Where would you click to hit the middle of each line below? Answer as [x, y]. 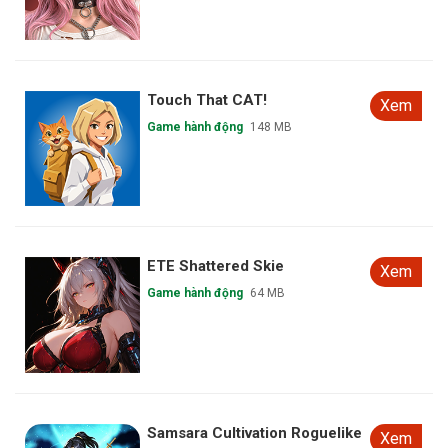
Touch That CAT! [207, 100]
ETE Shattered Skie [216, 266]
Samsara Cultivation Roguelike [255, 432]
